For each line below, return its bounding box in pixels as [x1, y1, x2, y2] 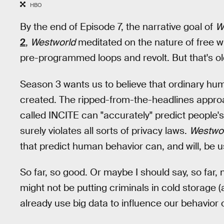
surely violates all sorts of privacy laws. [20, 124, 189, 137]
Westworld [30, 36, 75, 49]
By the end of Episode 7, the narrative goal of [20, 20, 215, 33]
